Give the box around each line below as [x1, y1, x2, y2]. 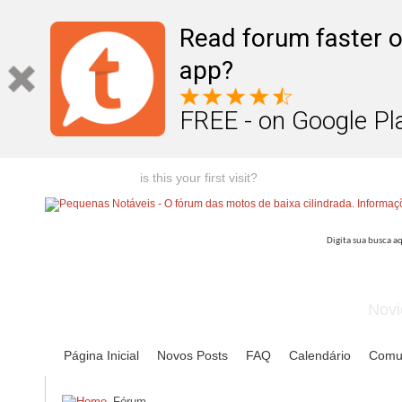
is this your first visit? [140, 170, 258, 185]
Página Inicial [64, 348, 139, 363]
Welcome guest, [45, 170, 140, 185]
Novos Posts [157, 348, 228, 363]
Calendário [289, 348, 351, 363]
